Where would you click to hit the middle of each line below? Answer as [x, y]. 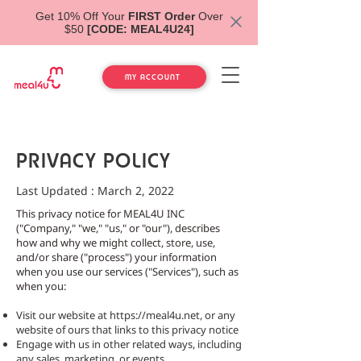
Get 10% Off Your [81, 16]
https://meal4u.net [155, 315]
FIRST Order [163, 16]
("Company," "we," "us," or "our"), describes [118, 228]
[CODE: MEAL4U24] [140, 29]
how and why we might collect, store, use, [116, 243]
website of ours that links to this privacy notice [127, 330]
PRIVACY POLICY [97, 160]
